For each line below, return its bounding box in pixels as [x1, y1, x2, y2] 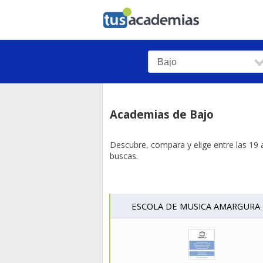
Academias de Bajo [110, 107, 214, 122]
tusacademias [133, 10, 184, 21]
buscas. [110, 150, 138, 161]
